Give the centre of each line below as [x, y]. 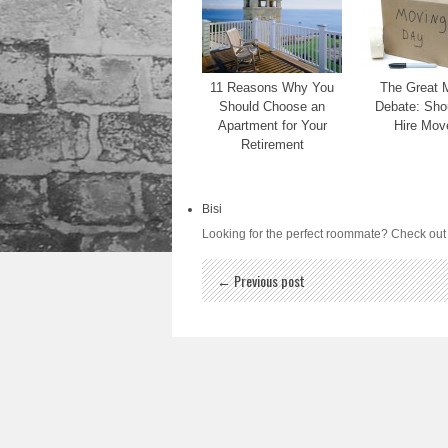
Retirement [272, 144]
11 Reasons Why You [272, 87]
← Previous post [261, 280]
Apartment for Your [272, 125]
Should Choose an [272, 106]
